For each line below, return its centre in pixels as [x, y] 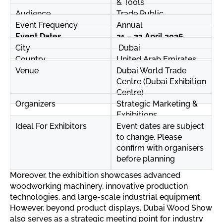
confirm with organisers [160, 148]
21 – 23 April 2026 [150, 37]
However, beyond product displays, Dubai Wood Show [111, 208]
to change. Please [149, 137]
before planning [146, 159]
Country [30, 59]
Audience [33, 14]
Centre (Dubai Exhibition [161, 82]
